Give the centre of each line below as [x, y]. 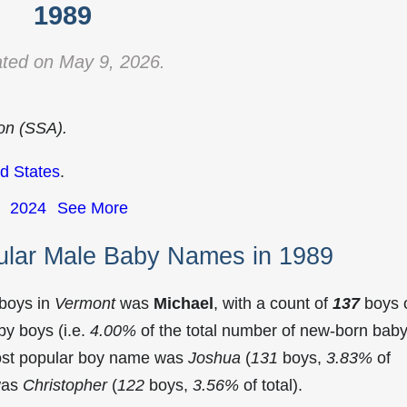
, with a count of [273, 303]
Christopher [65, 385]
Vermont [85, 303]
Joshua [214, 357]
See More [93, 208]
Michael [184, 303]
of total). [271, 385]
